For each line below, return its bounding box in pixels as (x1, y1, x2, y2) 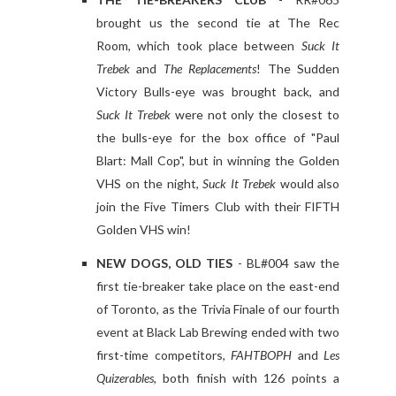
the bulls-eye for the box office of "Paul (96, 130, 339, 146)
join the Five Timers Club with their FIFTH (96, 199, 339, 215)
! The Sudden (256, 61, 340, 77)
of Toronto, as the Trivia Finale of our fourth (96, 301, 339, 317)
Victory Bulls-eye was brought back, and (96, 84, 339, 100)
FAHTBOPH (231, 347, 298, 363)
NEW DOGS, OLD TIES (96, 255, 238, 271)
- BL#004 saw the (237, 255, 340, 271)
